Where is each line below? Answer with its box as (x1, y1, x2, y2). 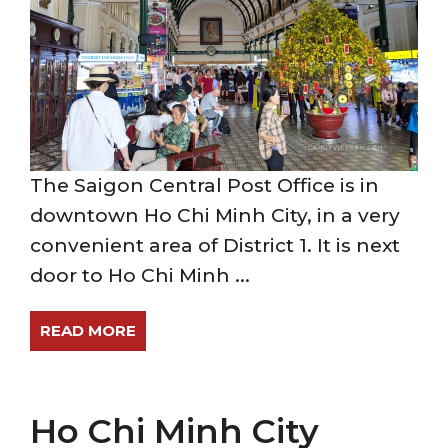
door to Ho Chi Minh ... (30, 264, 250, 287)
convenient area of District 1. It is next (30, 234, 400, 257)
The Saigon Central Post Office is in (30, 174, 379, 197)
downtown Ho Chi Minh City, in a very (30, 204, 400, 227)
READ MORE (40, 321, 136, 340)
